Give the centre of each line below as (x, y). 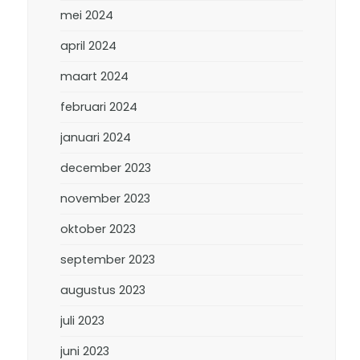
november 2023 (106, 198)
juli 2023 (83, 321)
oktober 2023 (98, 229)
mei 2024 (87, 15)
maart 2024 (95, 76)
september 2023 (108, 260)
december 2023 (106, 168)
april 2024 (89, 46)
